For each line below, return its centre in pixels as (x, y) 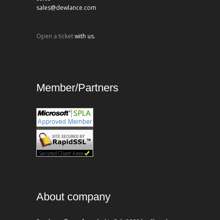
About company (73, 197)
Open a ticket (55, 36)
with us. (84, 36)
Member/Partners (77, 88)
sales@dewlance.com (66, 8)
